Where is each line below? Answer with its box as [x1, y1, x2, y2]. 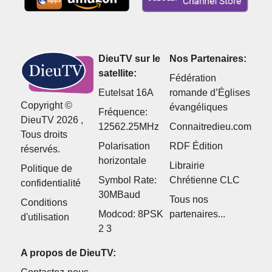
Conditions [20, 197, 67, 208]
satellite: [98, 68, 137, 79]
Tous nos [169, 194, 209, 205]
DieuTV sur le [98, 53, 160, 64]
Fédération [169, 73, 217, 84]
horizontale [98, 155, 146, 166]
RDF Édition [169, 141, 223, 152]
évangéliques [169, 102, 228, 113]
